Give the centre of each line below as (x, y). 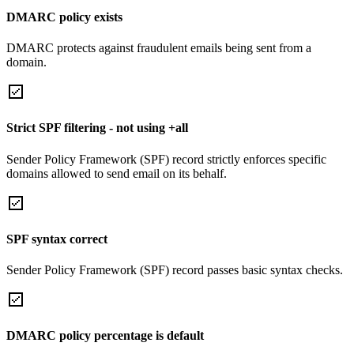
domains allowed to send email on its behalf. (117, 173)
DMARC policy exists (64, 17)
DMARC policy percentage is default (105, 336)
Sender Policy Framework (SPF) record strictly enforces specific (166, 159)
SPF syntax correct (57, 239)
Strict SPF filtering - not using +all (97, 128)
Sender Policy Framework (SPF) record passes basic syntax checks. (175, 270)
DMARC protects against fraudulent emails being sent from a (159, 48)
